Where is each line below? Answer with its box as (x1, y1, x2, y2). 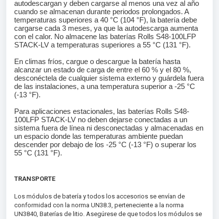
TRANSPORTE (14, 175, 55, 182)
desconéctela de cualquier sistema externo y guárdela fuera (14, 74, 204, 82)
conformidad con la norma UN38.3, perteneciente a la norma (14, 201, 184, 209)
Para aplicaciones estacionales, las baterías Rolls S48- (14, 107, 189, 115)
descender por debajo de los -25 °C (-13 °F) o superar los (14, 140, 197, 149)
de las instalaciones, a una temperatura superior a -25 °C (14, 82, 195, 90)
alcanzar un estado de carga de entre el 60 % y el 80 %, (14, 66, 191, 74)
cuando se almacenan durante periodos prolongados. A (14, 7, 189, 16)
